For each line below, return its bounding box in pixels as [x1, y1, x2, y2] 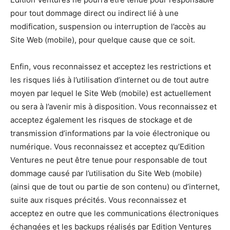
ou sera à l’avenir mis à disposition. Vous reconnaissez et [10, 102, 217, 112]
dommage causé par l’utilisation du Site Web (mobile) [10, 168, 202, 179]
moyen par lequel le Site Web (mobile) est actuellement [10, 88, 211, 99]
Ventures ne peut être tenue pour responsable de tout [10, 155, 207, 165]
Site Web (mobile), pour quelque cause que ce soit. [10, 35, 195, 45]
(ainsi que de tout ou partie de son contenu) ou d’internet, [10, 182, 220, 192]
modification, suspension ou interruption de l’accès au [10, 22, 206, 32]
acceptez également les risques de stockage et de [10, 115, 193, 125]
